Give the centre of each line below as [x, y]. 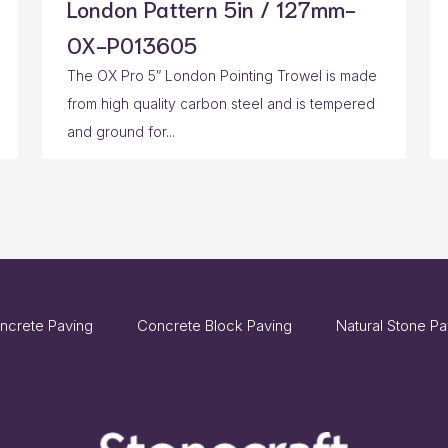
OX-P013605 [132, 44]
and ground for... [121, 132]
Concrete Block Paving [214, 326]
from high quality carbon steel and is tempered [221, 104]
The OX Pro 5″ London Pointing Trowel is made [222, 76]
